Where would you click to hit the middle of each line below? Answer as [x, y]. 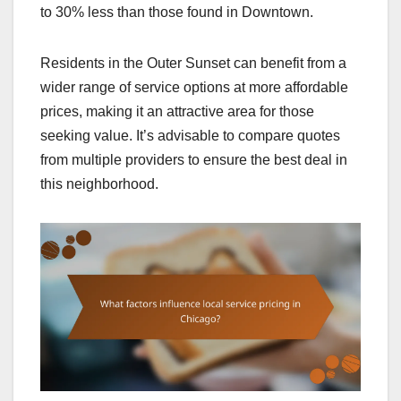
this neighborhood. [99, 183]
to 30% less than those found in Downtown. [177, 12]
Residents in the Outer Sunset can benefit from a [193, 63]
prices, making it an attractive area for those [177, 111]
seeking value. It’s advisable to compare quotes [190, 135]
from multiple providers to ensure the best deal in [194, 159]
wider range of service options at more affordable [194, 87]
